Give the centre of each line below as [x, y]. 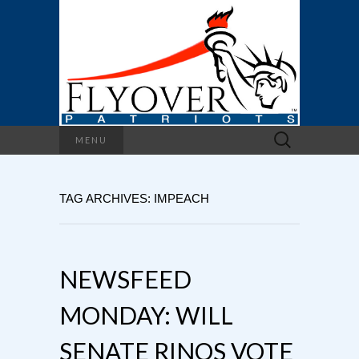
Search [286, 134]
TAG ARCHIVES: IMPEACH [134, 198]
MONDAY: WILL [146, 315]
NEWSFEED [125, 278]
